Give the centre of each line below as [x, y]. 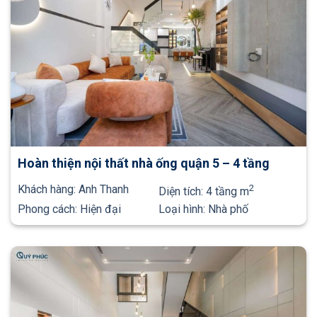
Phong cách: [49, 209]
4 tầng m [227, 192]
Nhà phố [228, 209]
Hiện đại [100, 209]
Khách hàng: [48, 190]
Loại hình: [183, 209]
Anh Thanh [104, 190]
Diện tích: [182, 192]
